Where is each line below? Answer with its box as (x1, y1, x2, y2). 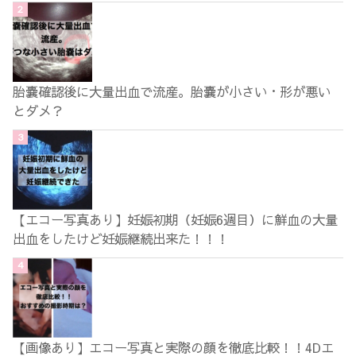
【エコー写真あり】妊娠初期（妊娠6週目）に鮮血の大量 (13, 210, 339, 228)
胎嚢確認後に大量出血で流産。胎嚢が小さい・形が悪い (13, 82, 331, 100)
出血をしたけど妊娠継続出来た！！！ (13, 229, 230, 247)
